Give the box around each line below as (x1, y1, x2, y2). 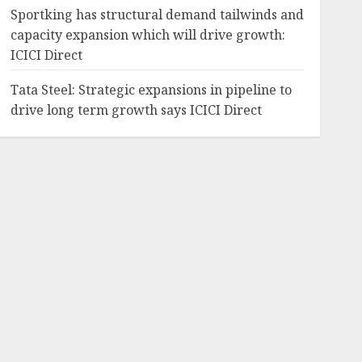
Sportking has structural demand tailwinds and (10, 6, 304, 23)
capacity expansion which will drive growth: (10, 26, 285, 44)
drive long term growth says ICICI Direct (10, 101, 262, 119)
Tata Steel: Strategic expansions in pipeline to (10, 81, 292, 99)
